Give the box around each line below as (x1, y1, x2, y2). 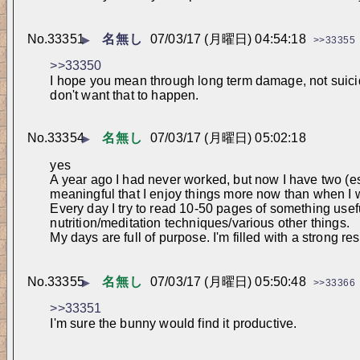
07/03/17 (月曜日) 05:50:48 (150, 274, 306, 288)
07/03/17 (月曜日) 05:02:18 (150, 131, 306, 145)
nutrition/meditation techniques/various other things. (50, 216, 354, 231)
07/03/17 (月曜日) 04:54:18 (150, 31, 306, 46)
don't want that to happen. (50, 88, 199, 102)
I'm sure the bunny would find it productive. (50, 316, 297, 330)
